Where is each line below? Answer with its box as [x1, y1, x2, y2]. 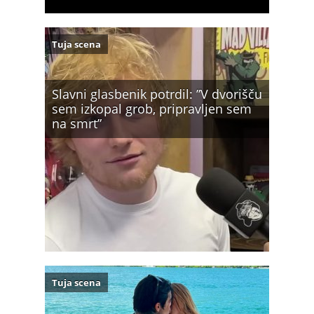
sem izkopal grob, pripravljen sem [52, 100, 252, 117]
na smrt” [52, 114, 102, 132]
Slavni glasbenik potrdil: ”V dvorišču [52, 85, 262, 102]
